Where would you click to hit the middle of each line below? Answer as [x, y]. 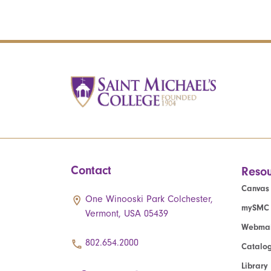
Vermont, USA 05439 [127, 213]
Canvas [255, 188]
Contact [91, 170]
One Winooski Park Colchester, [149, 199]
